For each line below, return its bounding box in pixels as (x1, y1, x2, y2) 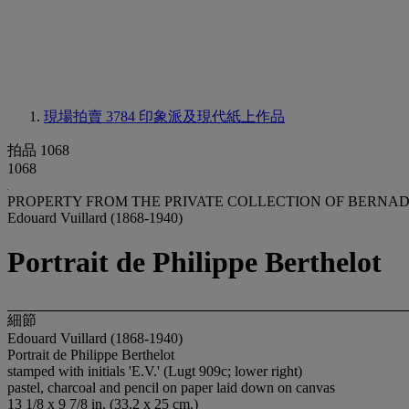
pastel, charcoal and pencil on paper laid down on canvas (7, 379, 335, 395)
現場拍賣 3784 (44, 109, 139, 124)
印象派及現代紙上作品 (139, 109, 285, 124)
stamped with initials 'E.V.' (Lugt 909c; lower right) (7, 362, 302, 379)
